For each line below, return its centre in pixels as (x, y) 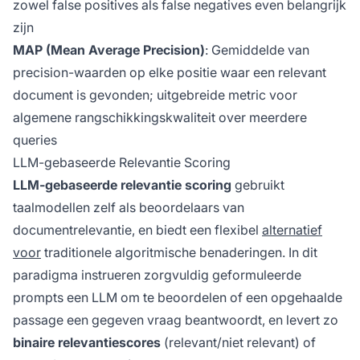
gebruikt (258, 185)
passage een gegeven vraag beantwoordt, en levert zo (176, 320)
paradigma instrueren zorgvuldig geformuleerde (157, 275)
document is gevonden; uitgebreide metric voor (155, 95)
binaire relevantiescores (87, 343)
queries (35, 140)
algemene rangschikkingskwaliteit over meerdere (160, 118)
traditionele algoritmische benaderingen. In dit (179, 253)
